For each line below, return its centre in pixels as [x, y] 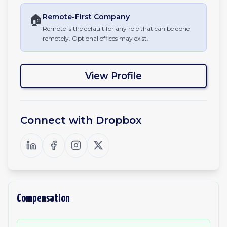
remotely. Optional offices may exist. [96, 38]
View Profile [113, 76]
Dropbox [119, 120]
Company [111, 17]
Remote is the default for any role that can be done [116, 29]
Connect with [58, 120]
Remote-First [67, 17]
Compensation [43, 198]
